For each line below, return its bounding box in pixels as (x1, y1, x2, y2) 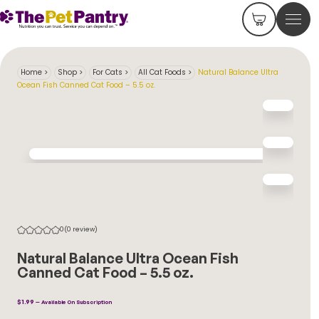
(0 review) (64, 225, 98, 234)
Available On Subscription (40, 298, 112, 305)
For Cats (93, 67, 122, 78)
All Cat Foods (138, 67, 186, 78)
